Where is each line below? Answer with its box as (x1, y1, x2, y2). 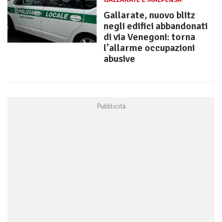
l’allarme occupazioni (104, 42, 195, 55)
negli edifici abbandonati (104, 20, 208, 33)
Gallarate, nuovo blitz (104, 9, 195, 22)
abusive (104, 53, 135, 65)
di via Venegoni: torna (104, 31, 195, 44)
